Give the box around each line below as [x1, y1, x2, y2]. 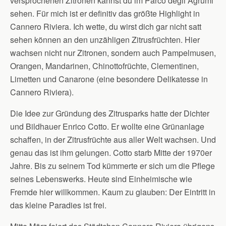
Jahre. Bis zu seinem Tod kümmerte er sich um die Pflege [10, 160, 215, 172]
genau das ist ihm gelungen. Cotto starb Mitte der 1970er [10, 147, 212, 158]
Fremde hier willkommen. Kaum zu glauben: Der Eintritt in [10, 186, 215, 198]
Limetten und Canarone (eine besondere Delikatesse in [10, 73, 208, 85]
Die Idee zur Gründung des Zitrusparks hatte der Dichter [10, 107, 209, 119]
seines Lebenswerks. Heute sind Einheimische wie [10, 173, 192, 185]
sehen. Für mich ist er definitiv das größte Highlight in [10, 8, 200, 19]
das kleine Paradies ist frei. [10, 199, 106, 211]
